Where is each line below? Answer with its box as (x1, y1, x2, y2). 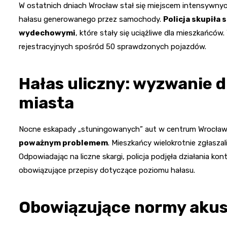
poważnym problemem (19, 138, 108, 148)
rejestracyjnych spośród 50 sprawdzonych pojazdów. (19, 42, 206, 52)
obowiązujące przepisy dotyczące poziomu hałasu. (19, 166, 195, 175)
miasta (19, 93, 74, 113)
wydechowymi (19, 28, 75, 38)
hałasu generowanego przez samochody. (19, 15, 163, 24)
